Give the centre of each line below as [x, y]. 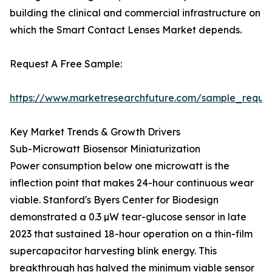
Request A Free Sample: [66, 64]
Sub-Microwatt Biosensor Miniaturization [105, 149]
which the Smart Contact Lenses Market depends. [126, 30]
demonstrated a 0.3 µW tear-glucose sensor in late [128, 217]
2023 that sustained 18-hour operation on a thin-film [131, 234]
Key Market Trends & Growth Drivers [95, 132]
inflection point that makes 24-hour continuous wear [132, 183]
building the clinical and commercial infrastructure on [135, 13]
